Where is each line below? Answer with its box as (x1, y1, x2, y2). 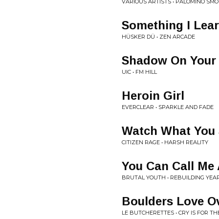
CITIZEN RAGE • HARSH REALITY (122, 139, 208, 146)
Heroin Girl (122, 89, 184, 102)
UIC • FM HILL (122, 68, 157, 75)
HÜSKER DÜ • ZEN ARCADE (122, 33, 195, 40)
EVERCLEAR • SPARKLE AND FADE (122, 104, 214, 110)
